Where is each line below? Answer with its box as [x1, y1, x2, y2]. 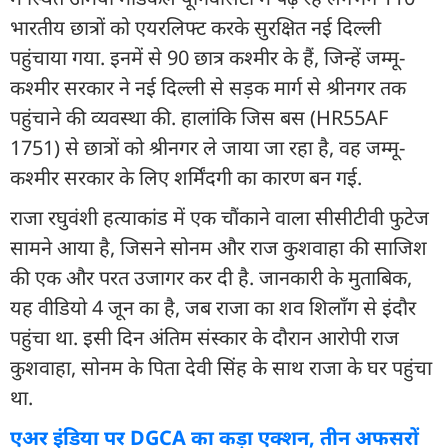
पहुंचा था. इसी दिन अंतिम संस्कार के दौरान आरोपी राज [10, 323, 399, 351]
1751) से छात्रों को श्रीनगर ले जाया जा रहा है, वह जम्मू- [10, 133, 405, 161]
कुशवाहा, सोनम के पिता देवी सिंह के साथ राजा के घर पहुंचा [10, 353, 432, 381]
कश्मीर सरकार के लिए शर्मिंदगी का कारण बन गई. [10, 163, 362, 191]
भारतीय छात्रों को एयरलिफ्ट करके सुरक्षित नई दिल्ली [10, 13, 381, 41]
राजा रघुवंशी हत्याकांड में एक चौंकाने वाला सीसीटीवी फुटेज [10, 203, 429, 231]
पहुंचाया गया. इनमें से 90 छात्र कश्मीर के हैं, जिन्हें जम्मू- [10, 43, 405, 71]
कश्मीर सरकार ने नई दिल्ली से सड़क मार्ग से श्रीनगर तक [10, 73, 406, 101]
